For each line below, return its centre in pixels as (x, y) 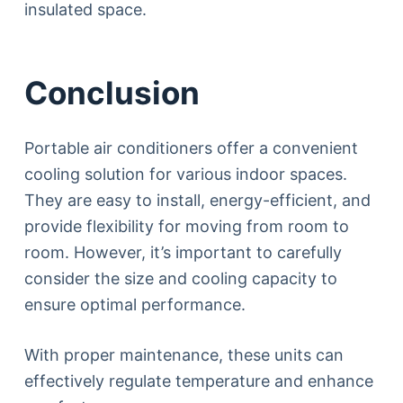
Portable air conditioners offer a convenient (191, 148)
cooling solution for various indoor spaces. (185, 174)
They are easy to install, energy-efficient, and (197, 200)
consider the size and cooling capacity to (180, 278)
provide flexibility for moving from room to (186, 226)
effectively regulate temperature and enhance (198, 381)
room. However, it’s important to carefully (183, 252)
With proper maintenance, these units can (184, 354)
